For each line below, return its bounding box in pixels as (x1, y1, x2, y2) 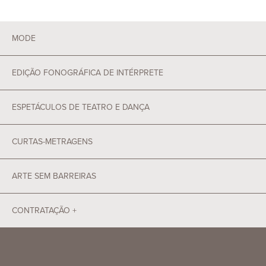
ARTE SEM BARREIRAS (12, 170, 96, 183)
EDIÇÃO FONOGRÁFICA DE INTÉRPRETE (12, 66, 163, 80)
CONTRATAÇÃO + (12, 204, 77, 217)
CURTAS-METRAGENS (12, 135, 93, 148)
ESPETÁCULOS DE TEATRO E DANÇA (12, 101, 150, 114)
